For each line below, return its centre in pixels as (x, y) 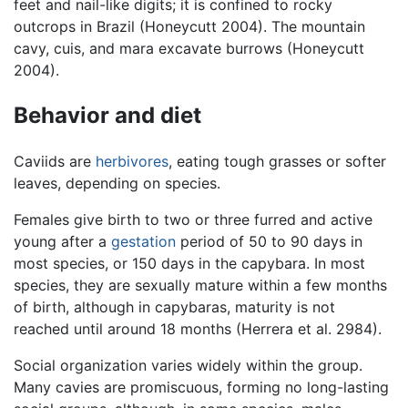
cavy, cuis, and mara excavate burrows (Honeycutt (189, 49)
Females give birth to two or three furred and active (193, 220)
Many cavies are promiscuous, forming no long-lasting (201, 388)
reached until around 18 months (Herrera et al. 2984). (198, 329)
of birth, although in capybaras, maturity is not (174, 307)
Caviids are (55, 162)
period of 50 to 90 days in (269, 242)
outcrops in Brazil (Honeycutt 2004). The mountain (189, 27)
